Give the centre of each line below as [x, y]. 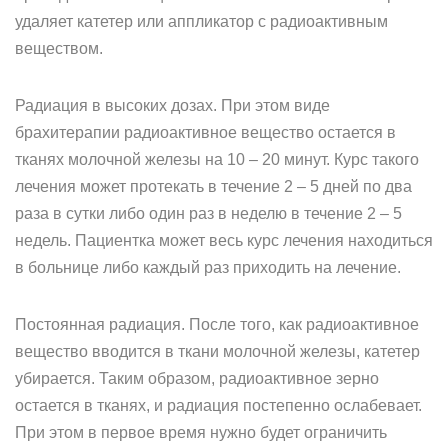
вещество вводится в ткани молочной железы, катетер [217, 351]
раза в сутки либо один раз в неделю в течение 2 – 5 [208, 213]
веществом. [59, 48]
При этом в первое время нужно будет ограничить [201, 432]
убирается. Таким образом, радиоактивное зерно [197, 378]
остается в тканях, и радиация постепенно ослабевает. [218, 405]
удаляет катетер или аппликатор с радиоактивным [201, 21]
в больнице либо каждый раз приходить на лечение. [208, 267]
